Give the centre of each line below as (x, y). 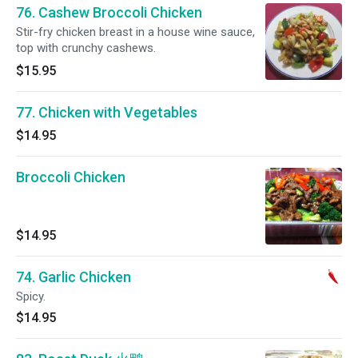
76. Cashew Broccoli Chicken (109, 12)
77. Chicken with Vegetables (107, 112)
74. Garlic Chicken (74, 277)
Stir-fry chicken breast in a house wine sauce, (135, 32)
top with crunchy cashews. (86, 48)
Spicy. (31, 296)
